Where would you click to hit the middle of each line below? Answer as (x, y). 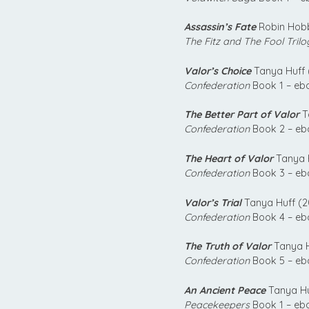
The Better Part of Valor (242, 115)
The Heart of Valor (229, 158)
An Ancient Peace (225, 290)
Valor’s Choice (218, 71)
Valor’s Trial (213, 202)
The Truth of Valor (228, 247)
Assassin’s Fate (220, 27)
